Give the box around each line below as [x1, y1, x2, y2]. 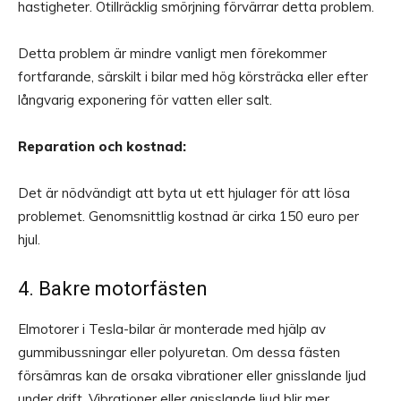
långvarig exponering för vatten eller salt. [18, 91, 272, 109]
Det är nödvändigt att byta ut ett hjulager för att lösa [18, 184, 350, 202]
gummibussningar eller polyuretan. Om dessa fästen [18, 344, 340, 362]
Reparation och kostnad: [18, 138, 186, 156]
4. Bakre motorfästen [18, 277, 208, 301]
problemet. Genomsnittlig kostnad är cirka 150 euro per [18, 208, 359, 226]
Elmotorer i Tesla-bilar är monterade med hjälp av [18, 320, 326, 338]
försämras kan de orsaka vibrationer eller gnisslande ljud [18, 367, 366, 385]
